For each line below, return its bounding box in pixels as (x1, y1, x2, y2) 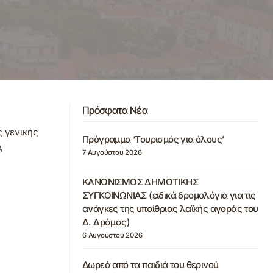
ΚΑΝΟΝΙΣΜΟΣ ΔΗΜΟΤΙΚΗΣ (82, 176, 198, 188)
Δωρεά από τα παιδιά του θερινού (82, 258, 219, 271)
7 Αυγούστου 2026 (82, 148, 142, 157)
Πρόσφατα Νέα (82, 104, 147, 116)
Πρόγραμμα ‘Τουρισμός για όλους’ (82, 133, 224, 146)
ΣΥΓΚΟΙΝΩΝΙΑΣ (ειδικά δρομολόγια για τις (82, 190, 256, 201)
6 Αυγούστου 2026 (82, 230, 143, 239)
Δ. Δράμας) (82, 216, 130, 228)
